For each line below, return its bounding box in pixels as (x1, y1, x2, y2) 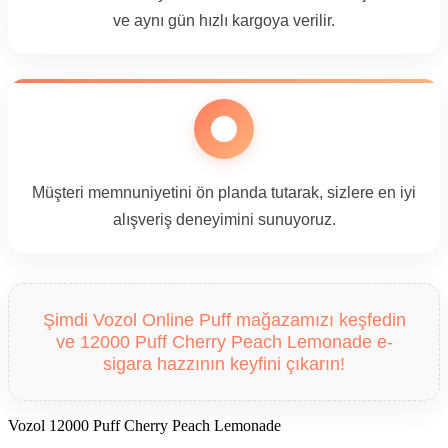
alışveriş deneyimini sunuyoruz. (112, 210, 336, 228)
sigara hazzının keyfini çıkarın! (103, 352, 345, 374)
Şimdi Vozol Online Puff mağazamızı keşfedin (42, 308, 406, 330)
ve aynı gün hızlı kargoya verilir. (113, 11, 335, 29)
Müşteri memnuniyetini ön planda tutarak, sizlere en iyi (32, 183, 416, 201)
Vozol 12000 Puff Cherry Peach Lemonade (8, 416, 281, 434)
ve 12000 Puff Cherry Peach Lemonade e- (55, 330, 393, 352)
